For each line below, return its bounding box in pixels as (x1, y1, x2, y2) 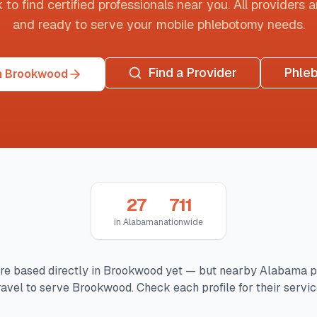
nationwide (158, 217, 203, 228)
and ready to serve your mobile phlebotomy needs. (12, 16, 305, 33)
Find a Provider (147, 64, 237, 81)
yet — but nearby (162, 263, 260, 278)
